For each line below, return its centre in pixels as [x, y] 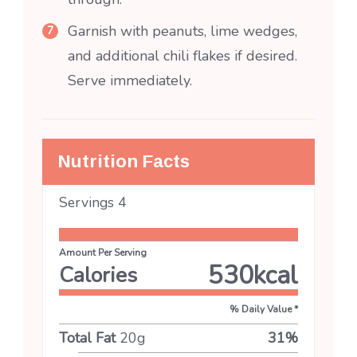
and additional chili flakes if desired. [182, 55]
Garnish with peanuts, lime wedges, [182, 31]
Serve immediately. [130, 80]
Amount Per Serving [103, 252]
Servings [88, 202]
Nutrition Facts [124, 161]
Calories [98, 275]
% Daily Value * [264, 309]
